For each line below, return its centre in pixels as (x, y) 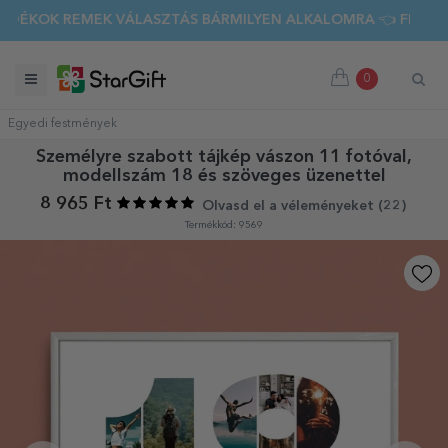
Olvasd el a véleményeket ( (292, 206)
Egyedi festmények (62, 124)
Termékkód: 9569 (224, 225)
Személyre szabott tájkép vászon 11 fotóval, (224, 157)
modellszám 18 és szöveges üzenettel (224, 176)
